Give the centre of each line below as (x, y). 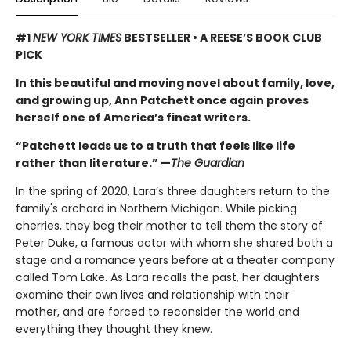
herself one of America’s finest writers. (133, 118)
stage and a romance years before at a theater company (175, 261)
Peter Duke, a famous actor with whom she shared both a (174, 243)
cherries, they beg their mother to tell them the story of (169, 226)
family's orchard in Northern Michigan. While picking (156, 209)
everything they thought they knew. (114, 329)
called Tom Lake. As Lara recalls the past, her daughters (168, 278)
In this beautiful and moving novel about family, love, (175, 83)
